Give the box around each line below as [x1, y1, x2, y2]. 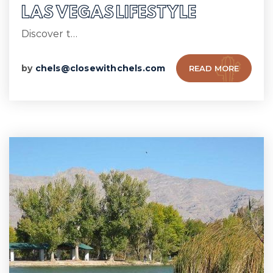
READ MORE [189, 63, 239, 73]
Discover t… [21, 28, 78, 40]
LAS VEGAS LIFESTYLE [21, 6, 196, 21]
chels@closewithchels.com [35, 63, 166, 74]
